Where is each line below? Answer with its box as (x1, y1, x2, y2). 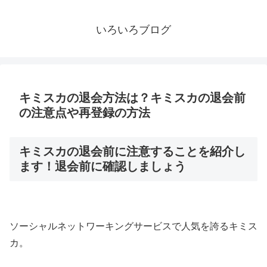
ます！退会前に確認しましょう (19, 160, 186, 173)
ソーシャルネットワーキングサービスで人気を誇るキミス (10, 221, 257, 231)
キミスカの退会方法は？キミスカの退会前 (19, 91, 246, 105)
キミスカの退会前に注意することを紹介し (19, 145, 246, 159)
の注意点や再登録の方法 (19, 106, 150, 120)
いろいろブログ (96, 24, 171, 36)
